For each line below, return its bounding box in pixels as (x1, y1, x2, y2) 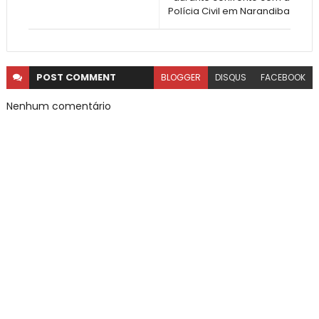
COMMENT (65, 70, 116, 85)
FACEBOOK (261, 71, 306, 84)
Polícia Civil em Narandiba (168, 4, 291, 19)
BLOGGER (161, 71, 202, 84)
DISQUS (215, 71, 247, 84)
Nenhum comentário (6, 99, 111, 114)
